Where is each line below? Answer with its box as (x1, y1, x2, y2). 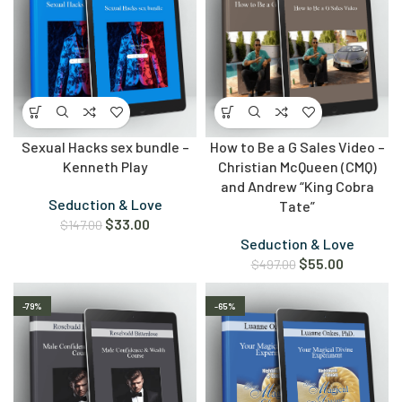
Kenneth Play (62, 157, 148, 175)
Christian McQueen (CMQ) (217, 157, 377, 175)
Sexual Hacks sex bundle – (21, 137, 189, 155)
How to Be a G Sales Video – (209, 137, 385, 155)
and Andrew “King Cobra (220, 177, 374, 195)
